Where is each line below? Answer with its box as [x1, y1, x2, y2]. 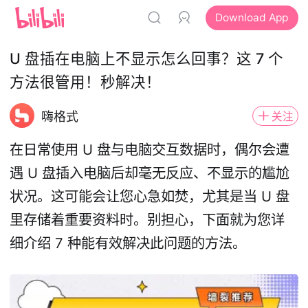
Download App [215, 11, 289, 25]
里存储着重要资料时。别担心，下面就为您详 [10, 210, 285, 228]
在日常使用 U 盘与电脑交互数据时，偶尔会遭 [10, 140, 290, 158]
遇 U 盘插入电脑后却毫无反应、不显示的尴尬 [10, 164, 290, 181]
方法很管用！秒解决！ [10, 73, 162, 91]
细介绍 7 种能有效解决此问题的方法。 [10, 234, 247, 252]
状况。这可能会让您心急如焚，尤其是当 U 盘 [10, 187, 290, 205]
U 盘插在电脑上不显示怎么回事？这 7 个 [10, 49, 284, 68]
